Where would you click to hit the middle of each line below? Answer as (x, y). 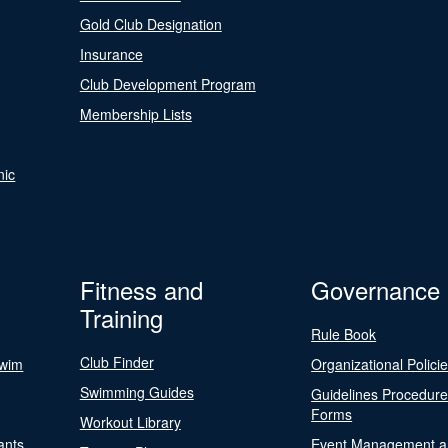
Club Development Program (167, 84)
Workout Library (130, 422)
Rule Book (344, 334)
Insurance (111, 54)
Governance (376, 289)
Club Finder (116, 362)
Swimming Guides (136, 392)
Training (121, 317)
